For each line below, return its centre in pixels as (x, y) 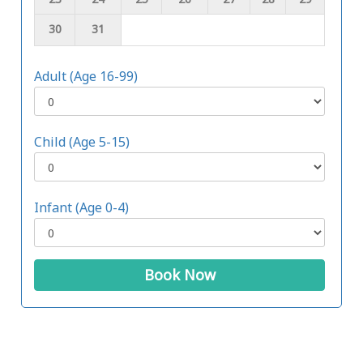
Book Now (179, 275)
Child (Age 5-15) (82, 142)
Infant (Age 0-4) (81, 208)
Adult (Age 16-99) (86, 77)
